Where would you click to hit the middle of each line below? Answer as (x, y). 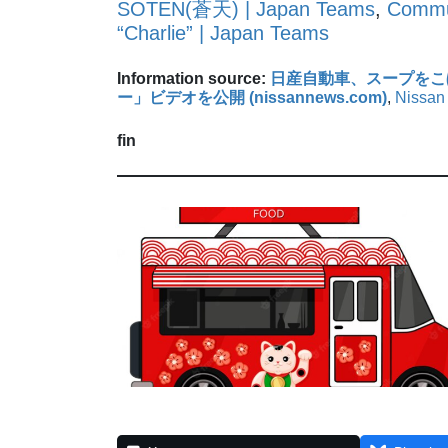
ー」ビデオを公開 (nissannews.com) (252, 97)
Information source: (193, 78)
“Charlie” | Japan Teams (223, 32)
